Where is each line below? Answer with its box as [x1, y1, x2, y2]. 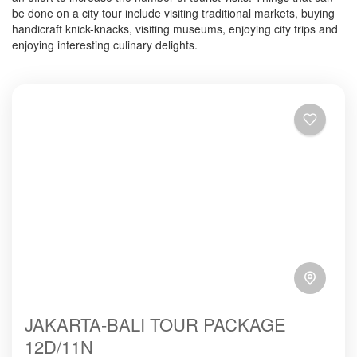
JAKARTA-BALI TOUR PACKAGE [25, 312, 286, 337]
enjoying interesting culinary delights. [12, 37, 198, 53]
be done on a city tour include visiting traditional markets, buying [12, 5, 335, 22]
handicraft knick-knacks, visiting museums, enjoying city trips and [12, 21, 338, 37]
